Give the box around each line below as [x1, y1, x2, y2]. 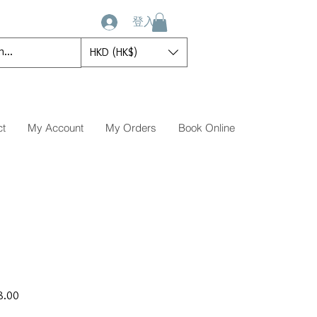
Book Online [178, 121, 235, 135]
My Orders [105, 121, 156, 135]
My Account [28, 121, 83, 135]
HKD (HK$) [90, 45, 137, 59]
